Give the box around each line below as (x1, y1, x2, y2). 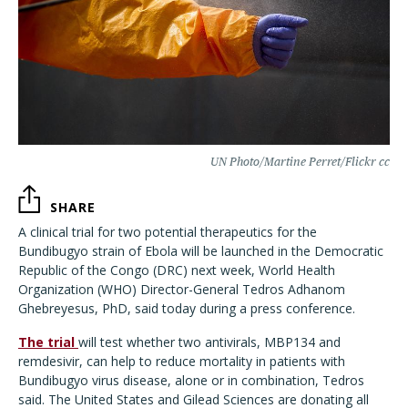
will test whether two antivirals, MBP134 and (78, 332, 341, 351)
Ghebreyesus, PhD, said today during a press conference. (18, 299, 355, 317)
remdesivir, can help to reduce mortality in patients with (18, 352, 345, 370)
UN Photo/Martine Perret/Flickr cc (210, 154, 390, 168)
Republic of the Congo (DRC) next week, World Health (18, 260, 335, 279)
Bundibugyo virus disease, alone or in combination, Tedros (18, 371, 364, 389)
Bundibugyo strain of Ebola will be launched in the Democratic (18, 241, 383, 260)
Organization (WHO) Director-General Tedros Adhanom (18, 280, 345, 298)
